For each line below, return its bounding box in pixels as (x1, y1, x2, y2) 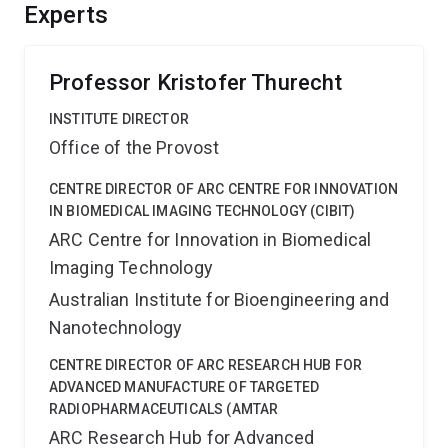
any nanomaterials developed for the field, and (24, 16, 355, 35)
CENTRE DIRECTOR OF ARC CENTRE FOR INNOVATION (49, 181, 399, 197)
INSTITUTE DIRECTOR (49, 111, 189, 127)
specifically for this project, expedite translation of (24, 41, 385, 60)
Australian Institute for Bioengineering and (49, 289, 389, 310)
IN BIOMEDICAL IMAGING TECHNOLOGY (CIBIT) (49, 203, 356, 219)
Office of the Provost (49, 137, 220, 158)
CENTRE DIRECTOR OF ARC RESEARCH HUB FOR (49, 357, 363, 373)
